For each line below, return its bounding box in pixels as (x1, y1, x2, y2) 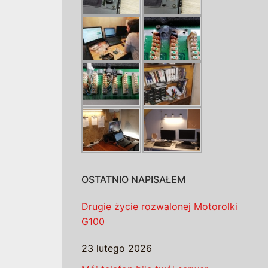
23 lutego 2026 (81, 242, 152, 254)
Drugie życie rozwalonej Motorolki (81, 200, 237, 212)
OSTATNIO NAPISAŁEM (81, 173, 185, 185)
